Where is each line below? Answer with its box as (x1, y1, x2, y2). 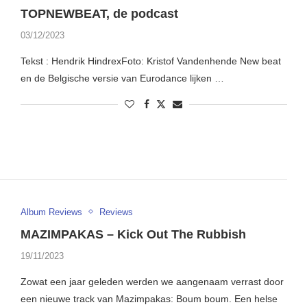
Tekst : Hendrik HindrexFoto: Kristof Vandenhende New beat (20, 56, 281, 67)
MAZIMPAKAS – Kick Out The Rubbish (20, 227, 249, 241)
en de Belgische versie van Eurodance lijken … (20, 73, 224, 84)
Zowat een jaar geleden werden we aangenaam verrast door (20, 275, 284, 287)
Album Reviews (20, 206, 82, 217)
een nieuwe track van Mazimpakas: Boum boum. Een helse (20, 293, 278, 304)
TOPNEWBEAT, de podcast (20, 7, 182, 21)
